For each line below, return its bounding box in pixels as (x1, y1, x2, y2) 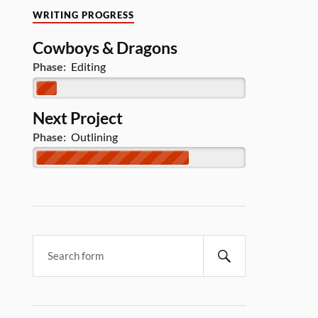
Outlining (70, 129, 118, 143)
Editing (70, 60, 106, 74)
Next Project (33, 109, 124, 128)
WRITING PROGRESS (33, 9, 135, 21)
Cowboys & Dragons (33, 38, 178, 58)
